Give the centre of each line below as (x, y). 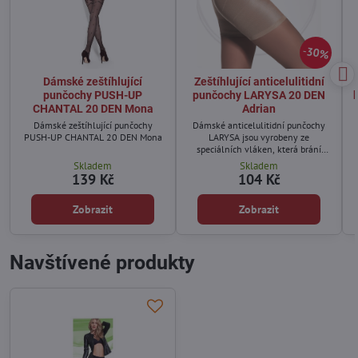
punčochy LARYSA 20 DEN (259, 95)
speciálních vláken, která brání (259, 149)
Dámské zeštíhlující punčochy (93, 125)
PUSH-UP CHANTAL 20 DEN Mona (93, 137)
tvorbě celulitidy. (259, 161)
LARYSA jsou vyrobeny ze (259, 137)
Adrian (259, 109)
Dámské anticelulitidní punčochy (259, 125)
